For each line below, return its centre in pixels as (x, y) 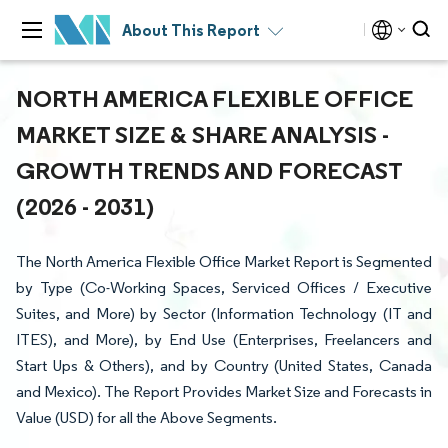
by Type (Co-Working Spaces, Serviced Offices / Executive (224, 287)
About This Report (191, 30)
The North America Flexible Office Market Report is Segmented (224, 261)
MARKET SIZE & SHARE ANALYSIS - (202, 134)
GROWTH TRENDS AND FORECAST (209, 170)
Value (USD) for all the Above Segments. (146, 417)
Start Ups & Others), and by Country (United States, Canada (224, 365)
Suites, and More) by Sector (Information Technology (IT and (224, 313)
